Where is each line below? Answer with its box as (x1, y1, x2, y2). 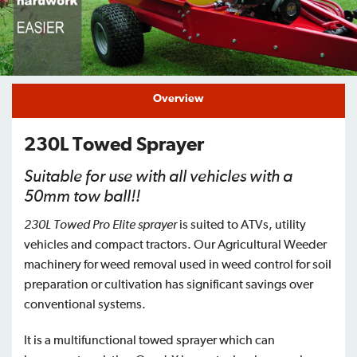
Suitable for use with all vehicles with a (24, 168, 292, 186)
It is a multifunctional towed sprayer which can (24, 333, 275, 347)
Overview (153, 92, 204, 104)
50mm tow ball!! (24, 188, 140, 206)
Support (13, 54, 52, 65)
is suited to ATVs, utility (179, 218, 306, 231)
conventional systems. (24, 297, 146, 311)
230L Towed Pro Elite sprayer (24, 218, 179, 231)
